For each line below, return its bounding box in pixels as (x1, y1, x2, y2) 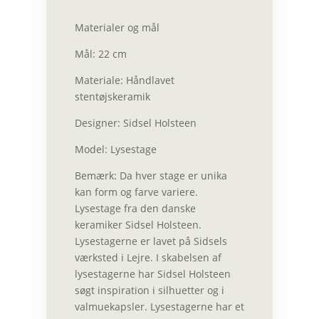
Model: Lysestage (74, 142, 157, 156)
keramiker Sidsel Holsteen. (74, 218, 202, 231)
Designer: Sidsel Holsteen (74, 116, 197, 130)
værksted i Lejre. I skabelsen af (74, 251, 221, 264)
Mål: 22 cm (74, 47, 127, 61)
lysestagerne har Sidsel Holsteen (74, 267, 231, 281)
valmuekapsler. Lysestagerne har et (74, 300, 244, 313)
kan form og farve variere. (74, 185, 198, 199)
